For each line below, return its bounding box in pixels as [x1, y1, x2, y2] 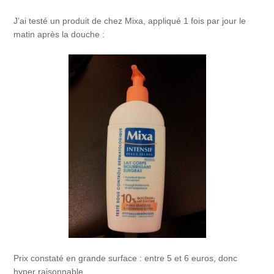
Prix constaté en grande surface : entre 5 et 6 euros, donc [13, 253, 238, 264]
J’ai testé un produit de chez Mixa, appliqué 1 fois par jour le [13, 15, 246, 26]
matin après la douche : [13, 29, 105, 39]
